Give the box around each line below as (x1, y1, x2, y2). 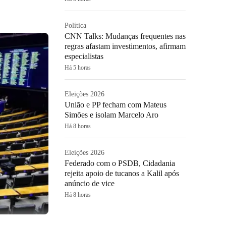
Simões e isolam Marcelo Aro (65, 110, 158, 119)
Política (65, 22, 86, 29)
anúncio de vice (65, 179, 115, 188)
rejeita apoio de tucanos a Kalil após (65, 169, 179, 178)
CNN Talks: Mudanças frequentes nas (65, 32, 186, 40)
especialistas (65, 52, 103, 61)
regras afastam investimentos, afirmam (65, 42, 186, 50)
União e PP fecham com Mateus (65, 100, 166, 109)
